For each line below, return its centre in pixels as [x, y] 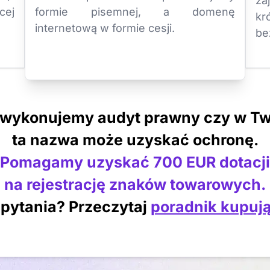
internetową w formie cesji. [105, 28]
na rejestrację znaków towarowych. [135, 184]
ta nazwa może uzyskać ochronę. [135, 140]
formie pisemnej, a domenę [135, 12]
